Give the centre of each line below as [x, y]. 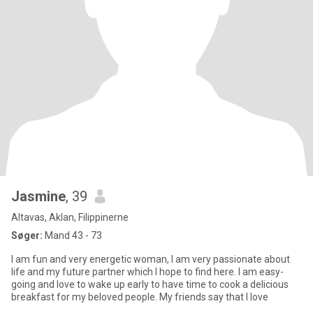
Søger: [27, 235]
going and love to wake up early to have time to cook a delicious [150, 284]
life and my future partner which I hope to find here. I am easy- [147, 272]
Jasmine [38, 196]
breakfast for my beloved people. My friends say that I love [140, 297]
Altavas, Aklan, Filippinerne [70, 217]
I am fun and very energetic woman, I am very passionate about [151, 259]
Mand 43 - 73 [72, 235]
